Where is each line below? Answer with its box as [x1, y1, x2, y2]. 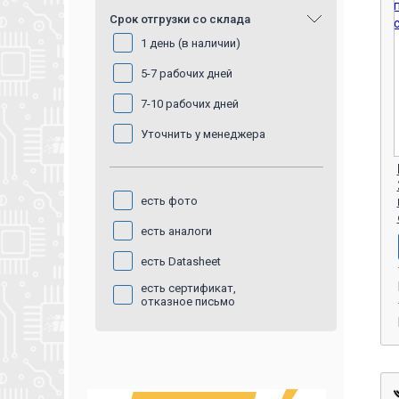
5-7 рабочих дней [140, 66, 232, 80]
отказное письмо [140, 295, 235, 308]
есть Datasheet [140, 254, 221, 268]
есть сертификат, [140, 281, 236, 295]
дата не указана [140, 48, 227, 62]
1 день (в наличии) [140, 36, 240, 50]
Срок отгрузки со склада [109, 12, 250, 26]
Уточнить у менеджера [140, 126, 265, 141]
